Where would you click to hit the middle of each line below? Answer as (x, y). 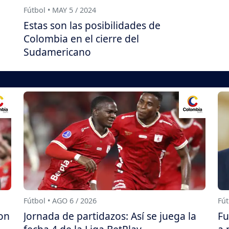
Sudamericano (57, 52)
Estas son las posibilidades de (92, 25)
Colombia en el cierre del (81, 38)
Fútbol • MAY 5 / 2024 (60, 10)
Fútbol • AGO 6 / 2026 (60, 201)
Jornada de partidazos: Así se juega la (110, 216)
